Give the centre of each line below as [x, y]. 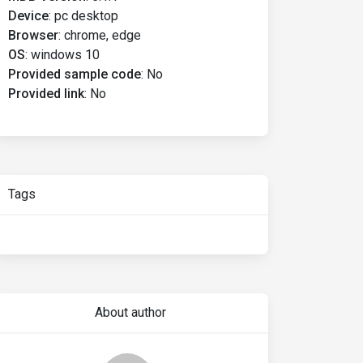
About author [130, 312]
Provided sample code [75, 74]
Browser [33, 35]
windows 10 [65, 55]
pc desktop [86, 16]
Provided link [46, 94]
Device [28, 16]
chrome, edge [102, 35]
